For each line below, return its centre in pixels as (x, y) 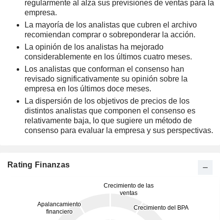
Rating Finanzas (39, 165)
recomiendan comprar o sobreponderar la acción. (110, 35)
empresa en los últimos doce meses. (88, 89)
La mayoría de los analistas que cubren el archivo (111, 25)
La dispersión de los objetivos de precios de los (107, 101)
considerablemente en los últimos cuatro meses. (108, 57)
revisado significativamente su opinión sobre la (106, 79)
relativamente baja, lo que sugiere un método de (108, 121)
